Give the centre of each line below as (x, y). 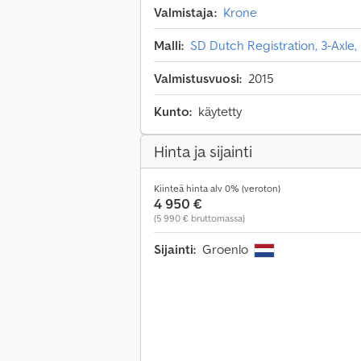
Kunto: (173, 112)
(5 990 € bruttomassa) (199, 218)
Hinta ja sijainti (203, 152)
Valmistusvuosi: (198, 79)
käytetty (220, 112)
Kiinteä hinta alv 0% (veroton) (217, 189)
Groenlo (227, 249)
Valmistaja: (185, 12)
